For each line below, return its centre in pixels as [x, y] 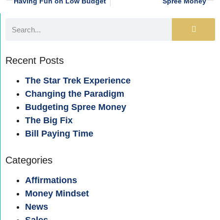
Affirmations [51, 180]
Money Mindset [57, 194]
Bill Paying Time [59, 134]
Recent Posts [35, 61]
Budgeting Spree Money [76, 107]
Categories [29, 160]
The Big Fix [49, 121]
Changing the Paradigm [75, 94]
